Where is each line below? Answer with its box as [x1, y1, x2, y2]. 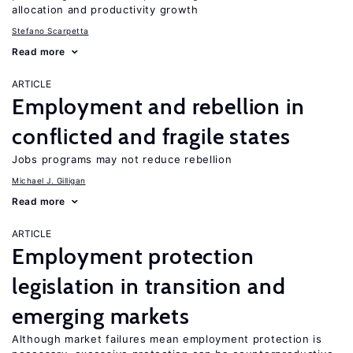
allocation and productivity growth [12, 3, 199, 16]
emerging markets [12, 303, 190, 329]
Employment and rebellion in [12, 93, 305, 120]
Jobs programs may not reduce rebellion [12, 153, 232, 165]
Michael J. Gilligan [12, 176, 86, 185]
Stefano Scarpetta [12, 26, 89, 35]
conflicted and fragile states [12, 123, 291, 150]
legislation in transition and [12, 273, 286, 299]
